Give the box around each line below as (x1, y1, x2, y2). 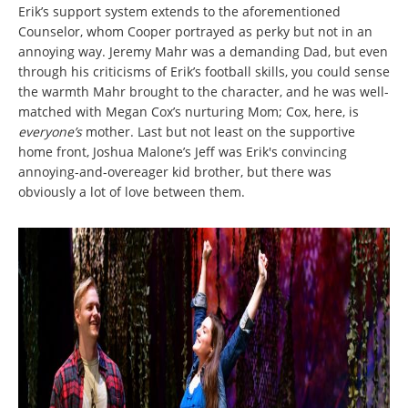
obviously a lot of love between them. (18, 183, 245, 201)
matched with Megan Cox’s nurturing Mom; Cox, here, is (18, 103, 359, 121)
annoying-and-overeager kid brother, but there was (18, 163, 331, 181)
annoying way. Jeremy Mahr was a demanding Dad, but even (18, 43, 388, 61)
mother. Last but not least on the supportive (82, 123, 355, 141)
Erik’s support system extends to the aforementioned (18, 3, 341, 21)
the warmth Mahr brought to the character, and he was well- (18, 83, 389, 101)
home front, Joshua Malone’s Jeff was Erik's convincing (18, 143, 347, 161)
